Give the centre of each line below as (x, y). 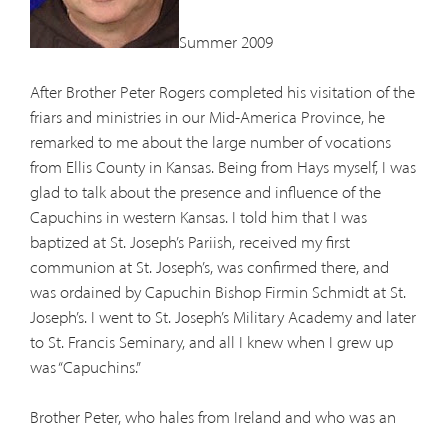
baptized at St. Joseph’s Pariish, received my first (189, 242)
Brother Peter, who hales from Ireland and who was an (212, 417)
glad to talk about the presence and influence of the (205, 192)
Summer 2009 (225, 41)
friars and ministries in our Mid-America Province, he (207, 117)
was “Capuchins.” (85, 367)
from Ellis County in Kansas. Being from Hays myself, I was (222, 167)
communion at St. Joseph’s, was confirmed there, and (209, 267)
